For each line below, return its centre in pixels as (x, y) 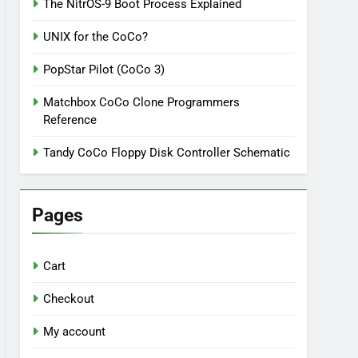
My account (75, 332)
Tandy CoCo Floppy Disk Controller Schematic (167, 153)
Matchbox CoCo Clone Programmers (142, 102)
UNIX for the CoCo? (96, 37)
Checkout (69, 299)
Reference (70, 120)
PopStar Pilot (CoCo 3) (104, 70)
